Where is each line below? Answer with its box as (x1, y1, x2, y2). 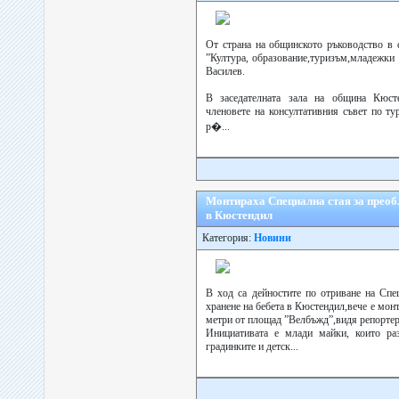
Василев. (206, 65, 245, 77)
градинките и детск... (206, 340, 298, 353)
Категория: (197, 232, 254, 244)
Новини (254, 232, 291, 244)
